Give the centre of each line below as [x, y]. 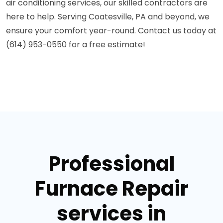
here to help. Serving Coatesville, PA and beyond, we [108, 17]
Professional [111, 164]
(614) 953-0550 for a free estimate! [76, 45]
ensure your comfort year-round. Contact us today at [111, 31]
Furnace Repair [111, 189]
